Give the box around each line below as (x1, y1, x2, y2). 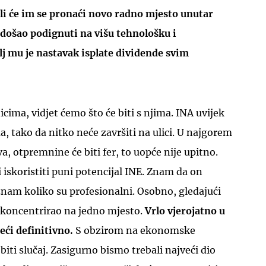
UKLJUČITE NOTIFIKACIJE (77, 94, 189, 103)
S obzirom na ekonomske (75, 224, 195, 236)
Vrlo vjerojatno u (145, 204, 225, 217)
